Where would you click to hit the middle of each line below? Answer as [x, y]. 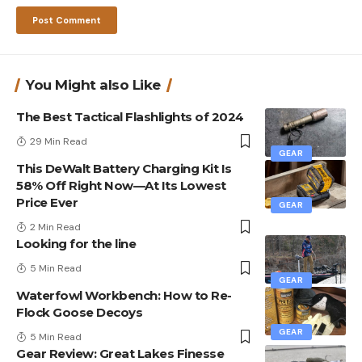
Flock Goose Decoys [79, 313]
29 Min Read [59, 142]
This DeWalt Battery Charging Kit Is [124, 169]
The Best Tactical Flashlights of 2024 [130, 117]
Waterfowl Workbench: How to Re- [124, 296]
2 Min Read [55, 227]
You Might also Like [93, 85]
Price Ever [47, 203]
